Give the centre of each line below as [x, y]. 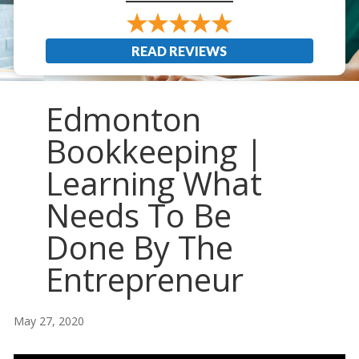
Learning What [153, 184]
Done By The [139, 248]
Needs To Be [138, 216]
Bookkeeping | [154, 151]
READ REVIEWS [179, 51]
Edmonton [123, 119]
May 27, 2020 [48, 321]
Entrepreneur [144, 280]
